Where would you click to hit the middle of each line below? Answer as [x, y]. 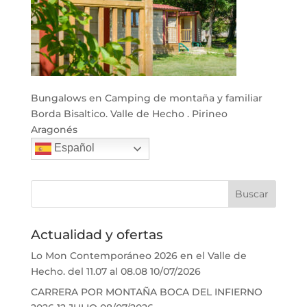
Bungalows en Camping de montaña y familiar [146, 98]
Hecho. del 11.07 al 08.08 [89, 271]
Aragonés [54, 130]
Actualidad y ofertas [97, 235]
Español [73, 148]
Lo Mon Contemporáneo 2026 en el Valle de [138, 256]
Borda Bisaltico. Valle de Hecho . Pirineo [129, 114]
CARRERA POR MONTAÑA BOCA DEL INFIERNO [146, 292]
